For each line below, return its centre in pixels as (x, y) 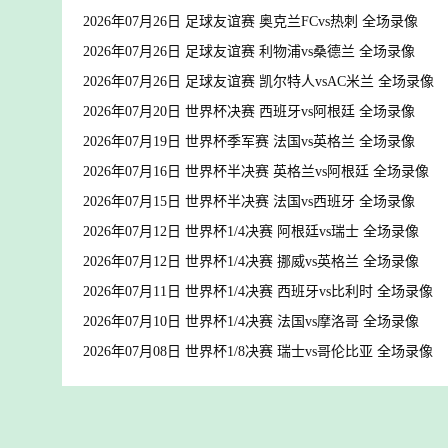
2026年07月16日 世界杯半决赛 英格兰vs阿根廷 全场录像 (256, 171)
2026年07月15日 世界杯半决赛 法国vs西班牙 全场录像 (249, 201)
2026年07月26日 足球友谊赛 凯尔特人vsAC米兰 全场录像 (258, 81)
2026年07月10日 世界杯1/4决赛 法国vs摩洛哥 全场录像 (251, 321)
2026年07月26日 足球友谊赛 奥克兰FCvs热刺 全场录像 (250, 21)
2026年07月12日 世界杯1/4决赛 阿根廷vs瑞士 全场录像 (251, 231)
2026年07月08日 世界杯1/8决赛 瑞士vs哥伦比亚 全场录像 (258, 351)
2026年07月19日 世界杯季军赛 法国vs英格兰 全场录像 (249, 141)
